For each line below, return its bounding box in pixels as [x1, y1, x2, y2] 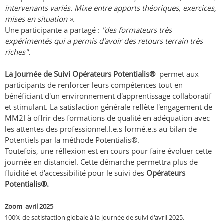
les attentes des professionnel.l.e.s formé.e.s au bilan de [5, 124, 197, 134]
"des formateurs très [102, 25, 172, 35]
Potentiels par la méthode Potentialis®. [5, 135, 139, 145]
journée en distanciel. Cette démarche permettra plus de [5, 157, 198, 167]
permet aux [157, 69, 199, 79]
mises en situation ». [5, 14, 75, 24]
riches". [5, 47, 30, 57]
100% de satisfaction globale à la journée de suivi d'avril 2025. [5, 213, 184, 222]
